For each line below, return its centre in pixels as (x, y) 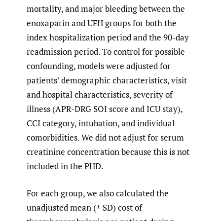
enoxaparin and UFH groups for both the (102, 23)
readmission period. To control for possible (106, 52)
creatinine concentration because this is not (108, 152)
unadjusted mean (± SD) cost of (84, 207)
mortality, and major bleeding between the (106, 9)
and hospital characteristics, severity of (100, 95)
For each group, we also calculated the (98, 193)
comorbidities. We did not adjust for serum (105, 138)
